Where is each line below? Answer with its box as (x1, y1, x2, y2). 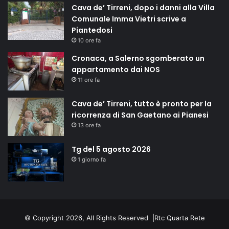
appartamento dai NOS (72, 64, 160, 75)
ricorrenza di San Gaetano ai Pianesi (72, 110, 209, 121)
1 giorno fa (78, 156, 106, 164)
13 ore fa (78, 122, 101, 129)
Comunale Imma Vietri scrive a (72, 14, 186, 25)
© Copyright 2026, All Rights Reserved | (24, 214, 154, 222)
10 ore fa (78, 37, 101, 44)
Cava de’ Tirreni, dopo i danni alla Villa (72, 3, 215, 13)
